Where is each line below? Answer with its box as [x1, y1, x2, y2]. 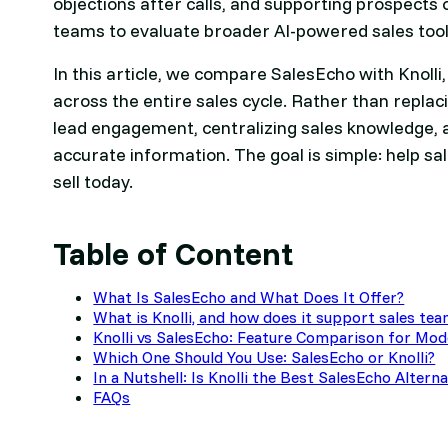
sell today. [53, 170, 134, 194]
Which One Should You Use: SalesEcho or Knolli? [93, 347, 436, 368]
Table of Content [53, 233, 294, 274]
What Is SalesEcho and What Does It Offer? [93, 287, 405, 308]
